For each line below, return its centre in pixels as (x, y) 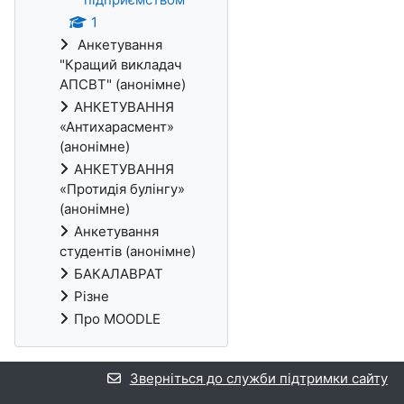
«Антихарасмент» (117, 127)
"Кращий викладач (121, 64)
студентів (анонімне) (128, 251)
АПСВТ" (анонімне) (123, 84)
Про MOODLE (117, 319)
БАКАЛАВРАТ (119, 274)
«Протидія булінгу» (122, 189)
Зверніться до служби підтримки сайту (258, 378)
